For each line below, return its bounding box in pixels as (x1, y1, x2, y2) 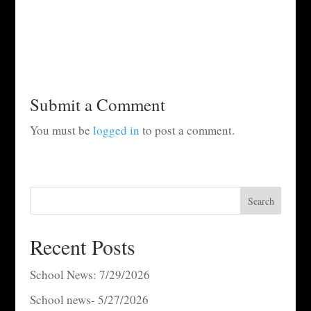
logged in (92, 121, 140, 138)
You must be (29, 121, 93, 138)
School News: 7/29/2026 (29, 266, 150, 283)
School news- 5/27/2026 (29, 292, 149, 308)
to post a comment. (139, 121, 235, 138)
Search (247, 194, 274, 208)
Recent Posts (29, 232, 135, 260)
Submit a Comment (29, 92, 165, 116)
